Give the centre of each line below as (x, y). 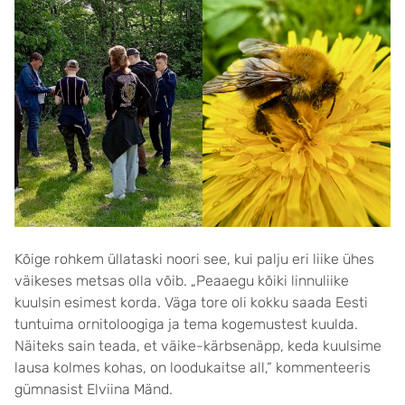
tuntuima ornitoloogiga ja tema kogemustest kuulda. (186, 325)
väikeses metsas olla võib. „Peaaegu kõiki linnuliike (182, 281)
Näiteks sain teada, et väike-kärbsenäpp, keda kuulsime (198, 346)
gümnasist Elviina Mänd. (94, 390)
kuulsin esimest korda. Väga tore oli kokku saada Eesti (191, 303)
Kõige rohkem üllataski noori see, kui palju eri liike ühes (194, 259)
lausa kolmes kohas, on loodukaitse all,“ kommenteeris (193, 368)
